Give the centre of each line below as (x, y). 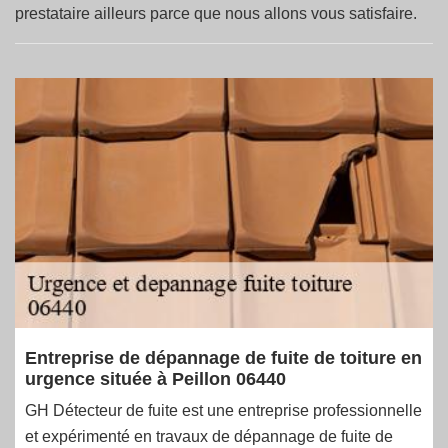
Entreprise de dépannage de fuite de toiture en (223, 358)
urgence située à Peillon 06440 (155, 379)
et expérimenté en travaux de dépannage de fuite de (209, 436)
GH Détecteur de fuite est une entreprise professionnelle (223, 410)
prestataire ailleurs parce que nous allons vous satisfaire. (216, 13)
